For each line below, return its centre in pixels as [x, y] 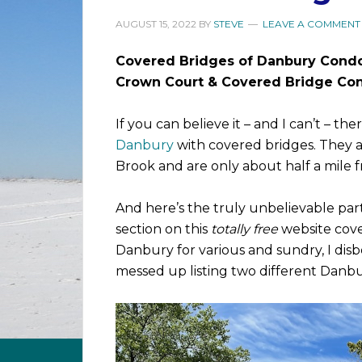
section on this [163, 229]
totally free [244, 229]
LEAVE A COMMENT [311, 24]
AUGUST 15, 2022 [156, 24]
